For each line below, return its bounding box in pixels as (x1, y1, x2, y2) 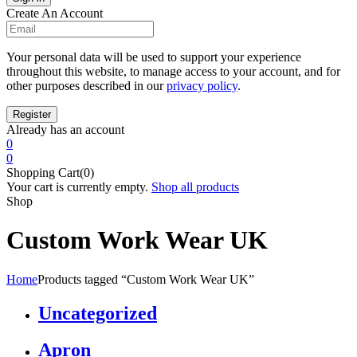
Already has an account (6, 122, 124, 136)
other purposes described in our (6, 78, 167, 92)
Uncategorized (38, 302, 157, 324)
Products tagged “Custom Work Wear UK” (37, 272, 254, 286)
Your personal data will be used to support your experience (6, 49, 301, 64)
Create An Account (6, 6, 103, 20)
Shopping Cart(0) (6, 165, 94, 179)
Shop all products (151, 179, 239, 194)
